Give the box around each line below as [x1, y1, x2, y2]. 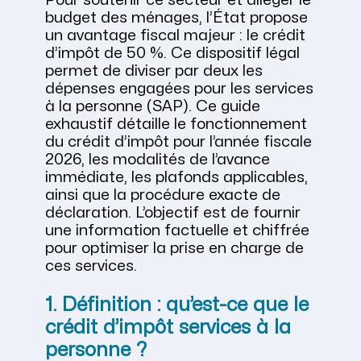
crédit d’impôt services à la [45, 318, 291, 338]
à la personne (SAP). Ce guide [45, 99, 260, 114]
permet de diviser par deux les [45, 64, 263, 79]
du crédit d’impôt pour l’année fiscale [45, 135, 312, 150]
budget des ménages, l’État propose [45, 10, 308, 26]
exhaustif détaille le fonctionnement [45, 117, 307, 132]
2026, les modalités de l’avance [45, 152, 270, 168]
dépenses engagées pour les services [45, 81, 313, 97]
